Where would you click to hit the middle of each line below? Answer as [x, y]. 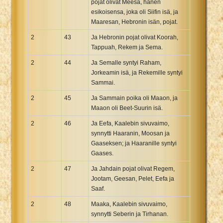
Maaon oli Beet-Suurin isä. [127, 108]
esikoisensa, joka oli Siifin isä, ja [135, 12]
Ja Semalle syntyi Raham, [126, 62]
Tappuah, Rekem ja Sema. [127, 47]
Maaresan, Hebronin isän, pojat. [134, 22]
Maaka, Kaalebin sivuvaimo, [129, 204]
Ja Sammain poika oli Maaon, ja [134, 98]
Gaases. [102, 153]
